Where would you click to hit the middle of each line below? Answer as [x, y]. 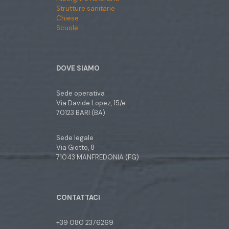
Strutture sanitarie [86, 8]
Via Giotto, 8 [75, 147]
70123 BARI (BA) [81, 112]
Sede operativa [81, 93]
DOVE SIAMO [78, 68]
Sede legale [75, 138]
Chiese [67, 18]
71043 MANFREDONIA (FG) [98, 157]
